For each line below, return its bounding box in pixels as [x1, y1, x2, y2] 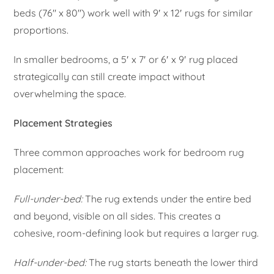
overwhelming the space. [13, 87, 127, 100]
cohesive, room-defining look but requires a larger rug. [13, 226, 259, 239]
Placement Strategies [13, 116, 113, 129]
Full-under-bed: [13, 192, 83, 205]
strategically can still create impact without [13, 70, 206, 83]
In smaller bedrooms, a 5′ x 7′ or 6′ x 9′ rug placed [13, 53, 239, 65]
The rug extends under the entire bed [83, 192, 252, 205]
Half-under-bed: [13, 256, 87, 268]
